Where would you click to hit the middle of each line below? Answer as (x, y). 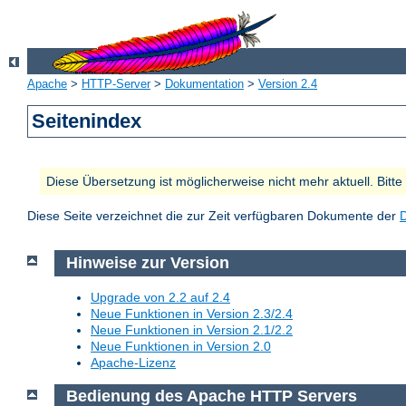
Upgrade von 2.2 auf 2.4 (160, 297)
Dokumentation (204, 84)
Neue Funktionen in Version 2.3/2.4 (192, 313)
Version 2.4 (288, 84)
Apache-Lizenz (133, 362)
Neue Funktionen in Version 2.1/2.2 (192, 329)
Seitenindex (87, 121)
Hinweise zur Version (147, 263)
